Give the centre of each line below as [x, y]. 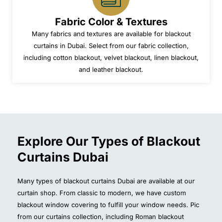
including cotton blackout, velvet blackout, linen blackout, [111, 58]
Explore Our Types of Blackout [109, 141]
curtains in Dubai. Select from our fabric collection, [111, 46]
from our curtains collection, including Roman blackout [101, 217]
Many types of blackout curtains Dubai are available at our [106, 181]
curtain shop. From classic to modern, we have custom [102, 193]
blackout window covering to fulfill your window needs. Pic [108, 205]
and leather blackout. [111, 70]
